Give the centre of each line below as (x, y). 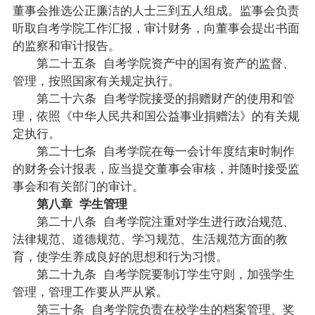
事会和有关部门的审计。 (78, 185)
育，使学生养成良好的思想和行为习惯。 (120, 256)
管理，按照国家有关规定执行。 (96, 80)
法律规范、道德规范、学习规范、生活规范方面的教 (150, 238)
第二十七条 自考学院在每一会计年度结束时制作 (153, 150)
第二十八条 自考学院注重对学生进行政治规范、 (153, 220)
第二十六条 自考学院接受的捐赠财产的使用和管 (153, 97)
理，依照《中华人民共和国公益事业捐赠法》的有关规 (156, 115)
